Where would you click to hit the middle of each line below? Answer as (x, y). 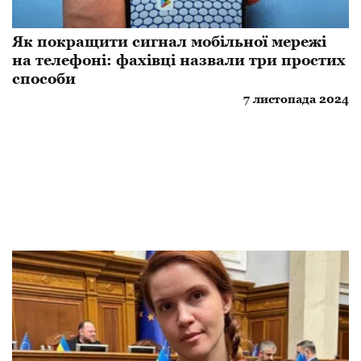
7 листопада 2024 (296, 99)
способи (44, 78)
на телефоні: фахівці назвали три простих (179, 60)
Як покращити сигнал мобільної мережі (169, 41)
